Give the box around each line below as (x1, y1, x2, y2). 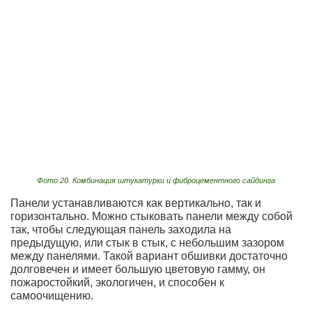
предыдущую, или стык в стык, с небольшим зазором (10, 236, 284, 249)
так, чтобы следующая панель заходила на (10, 223, 231, 235)
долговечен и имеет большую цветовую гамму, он (10, 263, 265, 275)
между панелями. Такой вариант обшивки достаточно (10, 249, 288, 262)
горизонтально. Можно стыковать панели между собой (10, 210, 292, 222)
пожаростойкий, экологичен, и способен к (10, 276, 224, 288)
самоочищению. (10, 289, 93, 302)
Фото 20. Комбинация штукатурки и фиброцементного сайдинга (37, 175, 275, 185)
